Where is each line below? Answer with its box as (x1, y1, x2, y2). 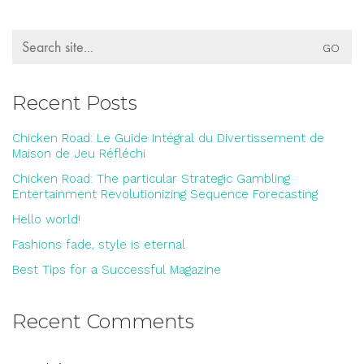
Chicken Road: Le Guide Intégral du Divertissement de (12, 131, 324, 145)
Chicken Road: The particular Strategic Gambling (12, 171, 290, 186)
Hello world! (12, 212, 80, 227)
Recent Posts (12, 91, 137, 115)
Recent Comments (12, 310, 194, 333)
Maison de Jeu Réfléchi (12, 146, 145, 161)
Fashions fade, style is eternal (12, 237, 185, 252)
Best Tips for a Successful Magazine (12, 262, 221, 277)
